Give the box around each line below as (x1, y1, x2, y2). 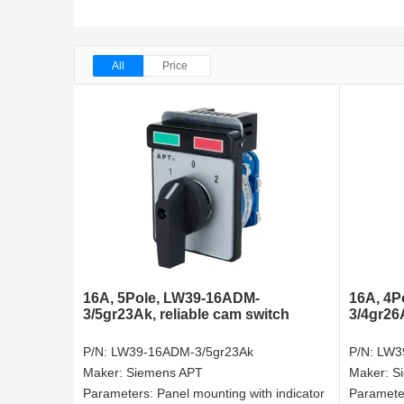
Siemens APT (126, 365, 203, 381)
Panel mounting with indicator (157, 386, 325, 401)
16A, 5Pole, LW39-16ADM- (83, 290, 260, 307)
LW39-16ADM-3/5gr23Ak (111, 344, 253, 360)
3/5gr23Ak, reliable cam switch (83, 307, 289, 323)
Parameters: (83, 386, 157, 401)
